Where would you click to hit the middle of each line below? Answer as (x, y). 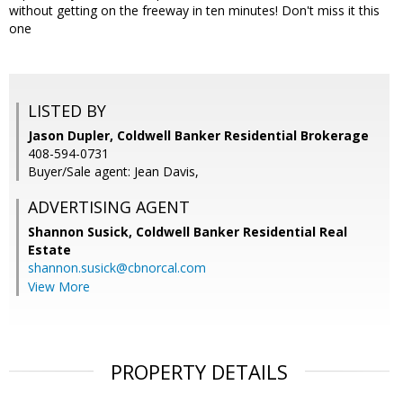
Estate (49, 250)
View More (59, 287)
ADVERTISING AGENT (109, 207)
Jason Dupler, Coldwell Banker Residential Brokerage (198, 136)
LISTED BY (67, 111)
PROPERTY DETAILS (199, 372)
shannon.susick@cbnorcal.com (117, 268)
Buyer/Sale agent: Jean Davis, (113, 172)
